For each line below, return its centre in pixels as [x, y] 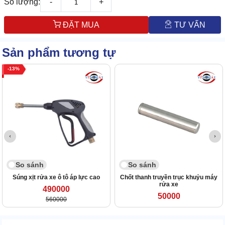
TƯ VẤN [189, 25]
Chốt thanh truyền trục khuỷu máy [169, 178]
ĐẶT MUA [81, 25]
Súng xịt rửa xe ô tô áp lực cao [56, 178]
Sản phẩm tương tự [59, 53]
